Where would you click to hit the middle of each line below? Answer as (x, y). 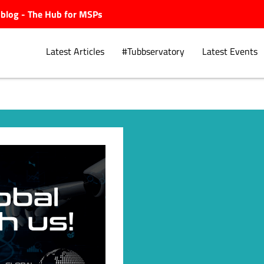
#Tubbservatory (153, 52)
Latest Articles (75, 52)
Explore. (112, 131)
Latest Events (230, 52)
